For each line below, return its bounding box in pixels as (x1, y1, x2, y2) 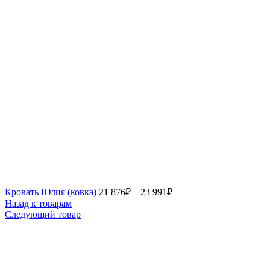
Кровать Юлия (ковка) (5, 186, 99, 197)
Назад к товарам (5, 198, 72, 209)
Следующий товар (5, 209, 81, 219)
